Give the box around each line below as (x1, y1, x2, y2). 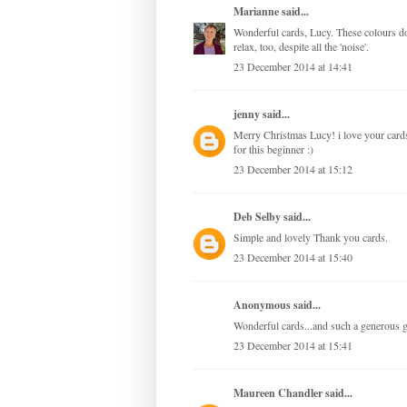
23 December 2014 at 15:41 (233, 338, 352, 353)
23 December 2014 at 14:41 (233, 59, 352, 74)
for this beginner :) (233, 142, 313, 157)
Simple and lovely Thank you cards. (233, 230, 388, 245)
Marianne (233, 4, 279, 20)
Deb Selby (233, 209, 281, 225)
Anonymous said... (233, 297, 321, 313)
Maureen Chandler (233, 385, 323, 402)
